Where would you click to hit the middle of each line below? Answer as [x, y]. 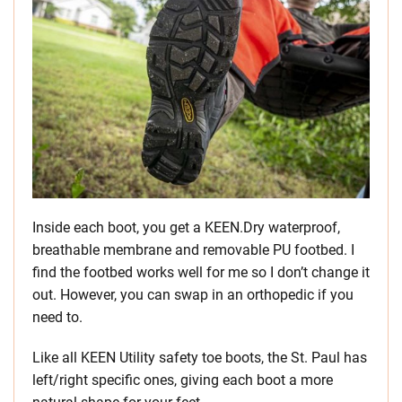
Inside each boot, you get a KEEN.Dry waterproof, [186, 227]
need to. [57, 317]
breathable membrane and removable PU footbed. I [193, 250]
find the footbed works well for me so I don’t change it [201, 272]
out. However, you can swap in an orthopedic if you [193, 295]
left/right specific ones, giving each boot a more [183, 380]
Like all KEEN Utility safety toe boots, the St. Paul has [200, 358]
